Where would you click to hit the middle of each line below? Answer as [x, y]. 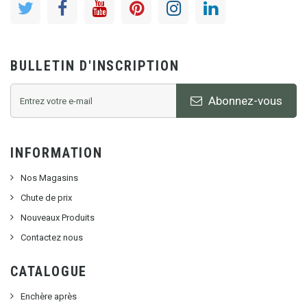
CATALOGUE [49, 272]
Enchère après [49, 297]
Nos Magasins [49, 178]
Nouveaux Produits [58, 218]
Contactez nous [52, 238]
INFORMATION [57, 153]
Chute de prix [46, 198]
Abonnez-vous [244, 100]
